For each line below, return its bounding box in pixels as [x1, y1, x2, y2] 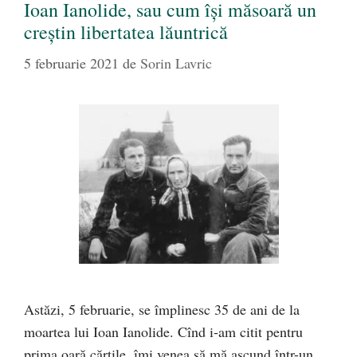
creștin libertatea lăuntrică [24, 19, 228, 45]
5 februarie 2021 [24, 53, 119, 73]
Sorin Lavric [140, 53, 212, 73]
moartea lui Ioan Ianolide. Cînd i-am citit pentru [24, 321, 303, 341]
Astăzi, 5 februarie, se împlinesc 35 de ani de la [24, 299, 300, 319]
